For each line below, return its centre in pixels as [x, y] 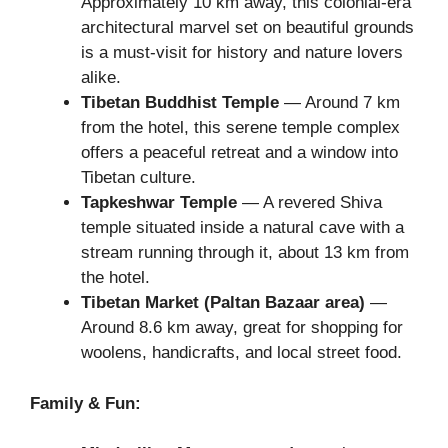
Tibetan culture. [138, 178]
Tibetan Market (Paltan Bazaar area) [223, 303]
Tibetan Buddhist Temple [180, 103]
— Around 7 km [339, 103]
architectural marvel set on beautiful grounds [247, 28]
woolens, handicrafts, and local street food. [241, 353]
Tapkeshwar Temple [159, 203]
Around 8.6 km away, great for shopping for [242, 328]
